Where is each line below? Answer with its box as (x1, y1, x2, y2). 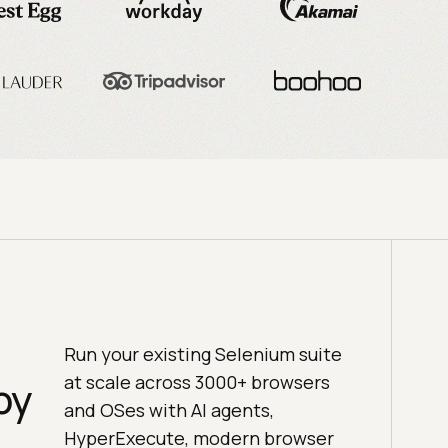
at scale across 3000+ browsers (63, 370, 330, 395)
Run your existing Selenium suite (63, 342, 342, 367)
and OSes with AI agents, (63, 398, 274, 423)
